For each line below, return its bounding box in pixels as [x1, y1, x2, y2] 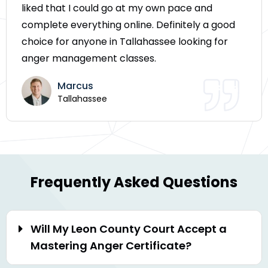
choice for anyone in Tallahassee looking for [22, 35, 228, 49]
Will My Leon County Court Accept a [31, 221, 227, 237]
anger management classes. [22, 51, 156, 66]
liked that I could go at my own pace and [22, 1, 212, 16]
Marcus [57, 78, 93, 93]
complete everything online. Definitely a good [22, 18, 235, 32]
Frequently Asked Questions [31, 172, 237, 193]
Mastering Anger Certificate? [31, 238, 191, 254]
